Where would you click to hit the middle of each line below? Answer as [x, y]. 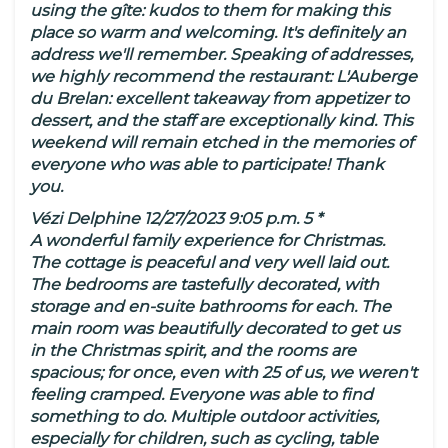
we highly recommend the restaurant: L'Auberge [223, 77]
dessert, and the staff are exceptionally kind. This [221, 121]
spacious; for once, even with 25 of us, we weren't [223, 373]
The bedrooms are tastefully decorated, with [204, 285]
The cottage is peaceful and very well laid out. [209, 263]
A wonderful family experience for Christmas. [207, 241]
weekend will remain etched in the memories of [221, 143]
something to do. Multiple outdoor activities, [204, 417]
